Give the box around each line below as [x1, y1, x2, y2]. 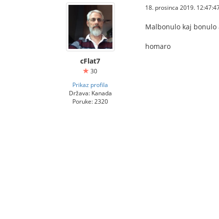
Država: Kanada [68, 89, 112, 97]
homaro [145, 42, 171, 51]
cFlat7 [80, 56, 100, 66]
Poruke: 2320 [72, 97, 108, 105]
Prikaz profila [72, 81, 108, 88]
